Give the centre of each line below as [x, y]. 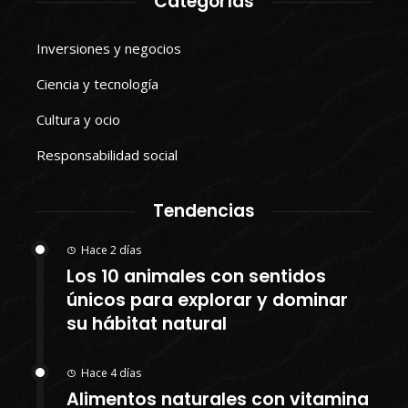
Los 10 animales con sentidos [196, 277]
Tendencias [204, 211]
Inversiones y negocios [109, 49]
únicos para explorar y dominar [207, 301]
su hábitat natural [147, 324]
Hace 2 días [111, 250]
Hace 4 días [111, 373]
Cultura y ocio [78, 120]
